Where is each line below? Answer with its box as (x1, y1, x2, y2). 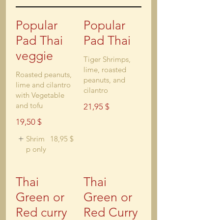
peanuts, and (83, 75, 125, 84)
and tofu (16, 101, 43, 110)
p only (26, 144, 46, 154)
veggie (16, 48, 53, 63)
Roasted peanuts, (16, 70, 72, 79)
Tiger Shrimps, (83, 55, 131, 64)
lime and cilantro (16, 80, 71, 89)
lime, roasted (83, 65, 126, 74)
